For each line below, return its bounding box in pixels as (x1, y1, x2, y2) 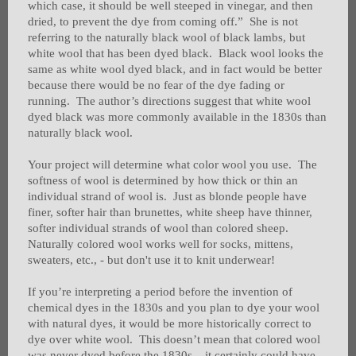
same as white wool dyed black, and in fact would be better (28, 63, 322, 76)
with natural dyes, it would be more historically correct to (28, 317, 311, 331)
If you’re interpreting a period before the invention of (28, 285, 292, 299)
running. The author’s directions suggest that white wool (28, 95, 311, 108)
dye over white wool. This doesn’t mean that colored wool (28, 333, 320, 346)
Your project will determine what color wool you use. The (28, 158, 317, 172)
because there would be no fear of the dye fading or (28, 79, 284, 92)
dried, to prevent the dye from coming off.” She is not (28, 15, 298, 29)
